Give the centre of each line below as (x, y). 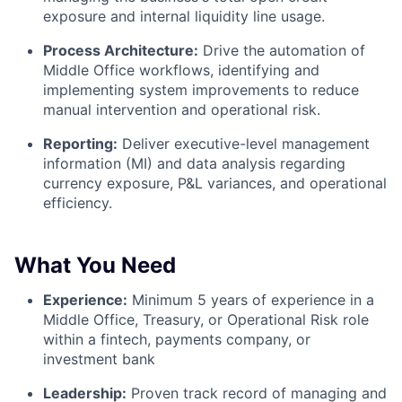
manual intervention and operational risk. (182, 110)
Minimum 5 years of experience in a (251, 300)
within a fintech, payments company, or (177, 340)
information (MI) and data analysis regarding (194, 164)
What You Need (95, 266)
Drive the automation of (282, 51)
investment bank (99, 359)
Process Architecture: (121, 51)
